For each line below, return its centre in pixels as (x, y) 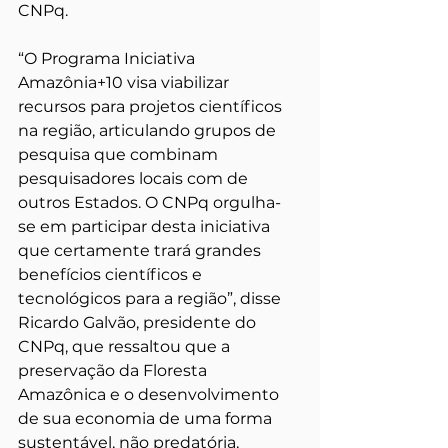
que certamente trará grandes (141, 250)
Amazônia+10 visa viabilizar (125, 82)
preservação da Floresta (114, 370)
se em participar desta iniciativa (146, 226)
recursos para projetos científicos (152, 106)
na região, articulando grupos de (149, 130)
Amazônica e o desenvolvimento (150, 394)
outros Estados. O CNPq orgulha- (149, 202)
